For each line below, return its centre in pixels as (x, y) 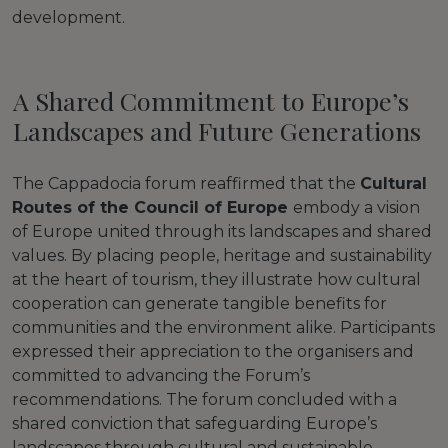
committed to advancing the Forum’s (161, 375)
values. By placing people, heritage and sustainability (222, 255)
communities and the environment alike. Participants (223, 327)
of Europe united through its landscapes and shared (222, 231)
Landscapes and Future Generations (217, 131)
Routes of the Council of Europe (152, 207)
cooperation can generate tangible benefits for (199, 303)
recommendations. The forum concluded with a (204, 399)
